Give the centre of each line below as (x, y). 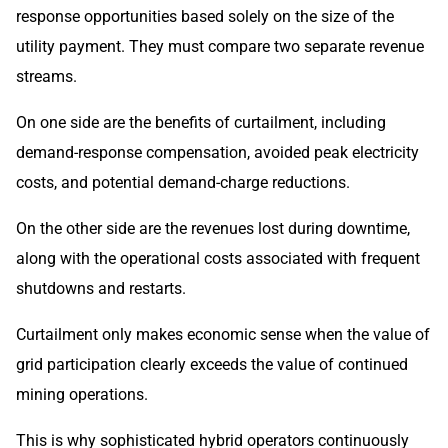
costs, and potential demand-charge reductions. (183, 183)
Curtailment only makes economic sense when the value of (223, 335)
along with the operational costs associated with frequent (218, 259)
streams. (46, 77)
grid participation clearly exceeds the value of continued (212, 365)
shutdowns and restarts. (101, 289)
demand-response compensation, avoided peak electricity (217, 153)
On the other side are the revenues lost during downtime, (213, 229)
